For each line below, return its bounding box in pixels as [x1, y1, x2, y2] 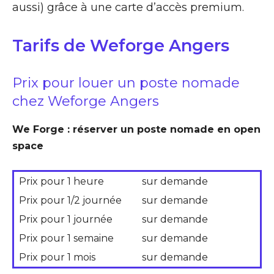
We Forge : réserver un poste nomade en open [12, 123, 261, 135]
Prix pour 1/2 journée [19, 194, 122, 206]
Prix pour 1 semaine [19, 232, 114, 244]
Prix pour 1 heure [19, 175, 104, 187]
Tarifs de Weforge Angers [12, 35, 229, 56]
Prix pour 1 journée [19, 213, 113, 225]
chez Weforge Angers [12, 92, 159, 109]
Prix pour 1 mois [19, 251, 95, 263]
